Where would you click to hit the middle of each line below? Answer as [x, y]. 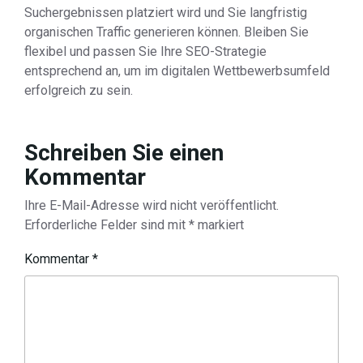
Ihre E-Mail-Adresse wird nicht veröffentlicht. [152, 205]
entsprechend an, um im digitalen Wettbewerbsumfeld [177, 71]
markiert [219, 225]
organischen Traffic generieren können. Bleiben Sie [167, 32]
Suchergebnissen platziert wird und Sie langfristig [166, 13]
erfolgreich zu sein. [79, 90]
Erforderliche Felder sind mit [107, 225]
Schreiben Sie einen [124, 153]
